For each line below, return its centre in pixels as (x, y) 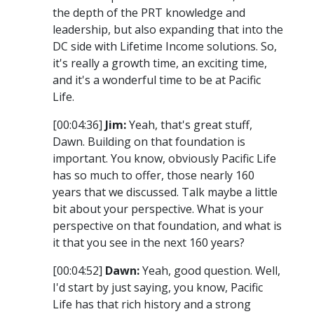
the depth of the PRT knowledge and (149, 13)
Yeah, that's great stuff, (189, 125)
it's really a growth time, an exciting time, (160, 63)
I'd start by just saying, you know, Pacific (158, 288)
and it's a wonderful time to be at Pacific (157, 80)
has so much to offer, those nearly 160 (153, 176)
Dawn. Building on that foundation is (149, 142)
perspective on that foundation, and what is (167, 226)
